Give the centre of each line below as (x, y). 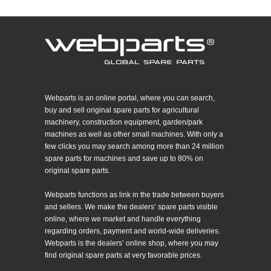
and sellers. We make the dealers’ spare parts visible (131, 207)
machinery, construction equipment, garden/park (124, 122)
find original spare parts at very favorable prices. (123, 256)
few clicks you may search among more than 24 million (134, 147)
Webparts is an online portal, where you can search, (130, 98)
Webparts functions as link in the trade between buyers (134, 195)
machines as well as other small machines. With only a (134, 135)
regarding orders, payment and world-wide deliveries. (132, 231)
